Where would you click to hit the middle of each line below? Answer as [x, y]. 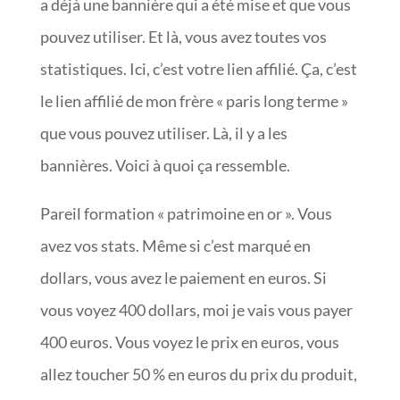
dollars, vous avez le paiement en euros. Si [183, 277]
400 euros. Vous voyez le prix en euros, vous [189, 342]
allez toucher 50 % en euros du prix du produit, [198, 374]
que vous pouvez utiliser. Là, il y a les [163, 133]
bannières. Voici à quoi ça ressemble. [165, 165]
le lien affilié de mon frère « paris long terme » [194, 100]
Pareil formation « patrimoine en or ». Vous [186, 213]
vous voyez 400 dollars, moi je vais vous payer [196, 309]
